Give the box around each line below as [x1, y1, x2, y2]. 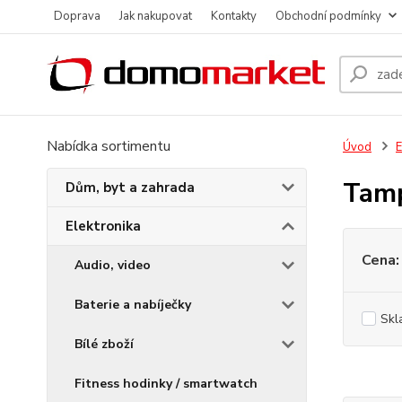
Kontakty [211, 8, 257, 24]
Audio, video [74, 257, 151, 274]
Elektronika [66, 217, 141, 235]
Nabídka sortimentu [47, 136, 170, 156]
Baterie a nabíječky [74, 296, 191, 313]
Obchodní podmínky [275, 8, 381, 24]
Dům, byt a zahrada [66, 179, 195, 197]
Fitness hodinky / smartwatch [74, 375, 258, 392]
